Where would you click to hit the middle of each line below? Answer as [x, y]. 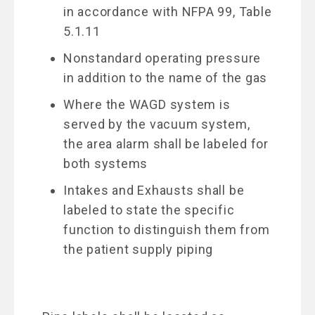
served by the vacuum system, [157, 124]
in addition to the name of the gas [166, 77]
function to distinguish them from [167, 229]
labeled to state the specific [149, 210]
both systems [106, 163]
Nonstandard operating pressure [162, 58]
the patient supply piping [139, 249]
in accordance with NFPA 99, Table [168, 11]
